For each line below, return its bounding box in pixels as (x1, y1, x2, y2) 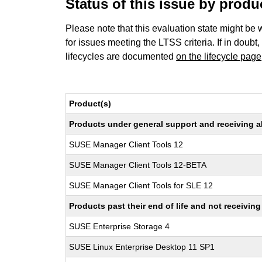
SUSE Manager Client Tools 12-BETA (69, 160, 207, 170)
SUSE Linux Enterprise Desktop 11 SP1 (69, 242, 215, 251)
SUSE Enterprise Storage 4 (69, 222, 170, 231)
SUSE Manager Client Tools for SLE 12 (69, 181, 213, 190)
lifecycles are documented (65, 51, 177, 61)
